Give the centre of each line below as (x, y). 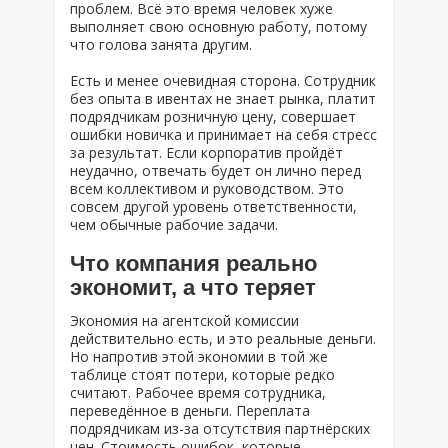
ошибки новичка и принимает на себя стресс (223, 134)
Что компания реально (193, 263)
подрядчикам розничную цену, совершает (213, 116)
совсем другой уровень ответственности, (213, 206)
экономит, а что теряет (193, 287)
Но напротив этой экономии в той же (199, 356)
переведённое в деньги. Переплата (190, 410)
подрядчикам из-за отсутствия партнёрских (220, 428)
